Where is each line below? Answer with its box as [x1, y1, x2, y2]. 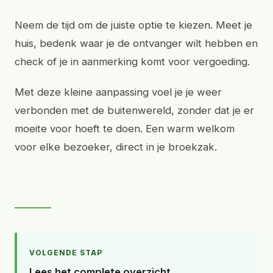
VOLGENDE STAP [29, 248, 102, 257]
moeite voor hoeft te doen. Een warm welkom [15, 122, 235, 135]
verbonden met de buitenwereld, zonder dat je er [15, 104, 254, 116]
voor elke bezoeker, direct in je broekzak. [15, 141, 217, 153]
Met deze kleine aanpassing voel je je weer [15, 86, 222, 98]
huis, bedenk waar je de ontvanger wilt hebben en [15, 37, 258, 49]
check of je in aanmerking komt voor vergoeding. [15, 55, 250, 68]
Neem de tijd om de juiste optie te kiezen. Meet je [15, 19, 252, 31]
